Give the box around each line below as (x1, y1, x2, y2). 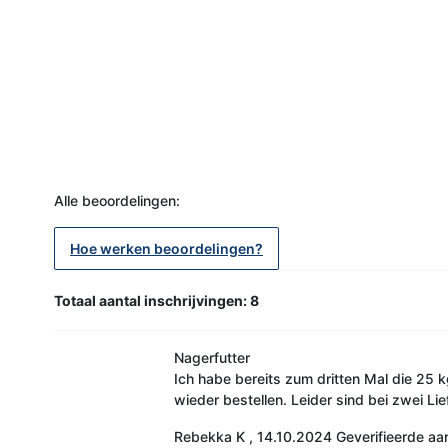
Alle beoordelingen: (54, 191, 180, 209)
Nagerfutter (173, 348, 250, 366)
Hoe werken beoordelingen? (70, 239, 263, 257)
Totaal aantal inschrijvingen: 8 (54, 291, 259, 309)
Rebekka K (173, 427, 245, 445)
